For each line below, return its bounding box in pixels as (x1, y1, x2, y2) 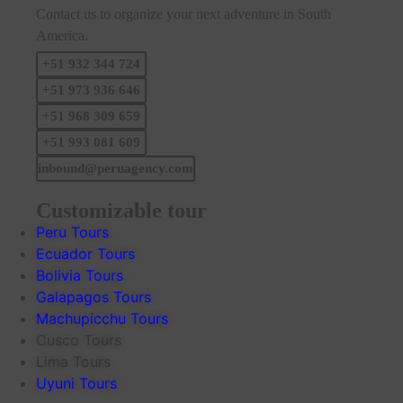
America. (36, 28, 88, 44)
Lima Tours (36, 352, 111, 371)
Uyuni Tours (36, 373, 117, 392)
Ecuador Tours (36, 244, 135, 263)
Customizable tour (36, 198, 207, 222)
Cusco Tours (36, 330, 121, 349)
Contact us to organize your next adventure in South (36, 6, 331, 22)
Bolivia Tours (36, 265, 123, 284)
